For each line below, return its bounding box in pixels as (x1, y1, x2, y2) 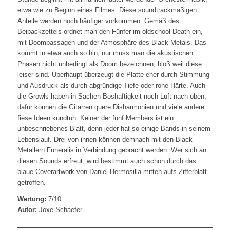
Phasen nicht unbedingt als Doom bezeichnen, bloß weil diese (17, 60, 202, 68)
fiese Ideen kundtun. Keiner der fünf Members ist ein (17, 114, 174, 122)
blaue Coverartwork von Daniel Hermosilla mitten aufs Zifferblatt (17, 168, 207, 176)
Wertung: (17, 195, 46, 203)
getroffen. (17, 179, 46, 187)
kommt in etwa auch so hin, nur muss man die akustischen (17, 49, 193, 57)
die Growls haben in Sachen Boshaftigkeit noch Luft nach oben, (17, 92, 206, 101)
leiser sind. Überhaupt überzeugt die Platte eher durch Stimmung (17, 71, 209, 79)
